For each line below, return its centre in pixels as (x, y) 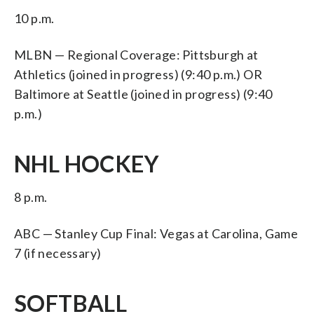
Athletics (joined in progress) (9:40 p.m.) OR (138, 74)
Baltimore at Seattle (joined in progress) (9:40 (143, 94)
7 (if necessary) (58, 253)
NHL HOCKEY (87, 163)
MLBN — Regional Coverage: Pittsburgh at (136, 54)
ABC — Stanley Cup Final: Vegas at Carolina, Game (156, 233)
